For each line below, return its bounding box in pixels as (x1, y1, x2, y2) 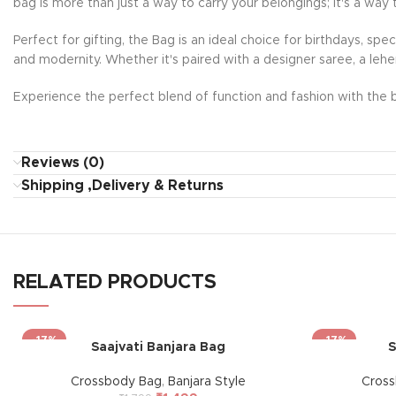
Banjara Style (168, 376, 247, 388)
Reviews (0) (21, 156, 104, 170)
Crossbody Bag (71, 376, 163, 388)
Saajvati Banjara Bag (91, 341, 226, 354)
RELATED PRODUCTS (13, 273, 217, 293)
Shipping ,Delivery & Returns (21, 179, 224, 193)
